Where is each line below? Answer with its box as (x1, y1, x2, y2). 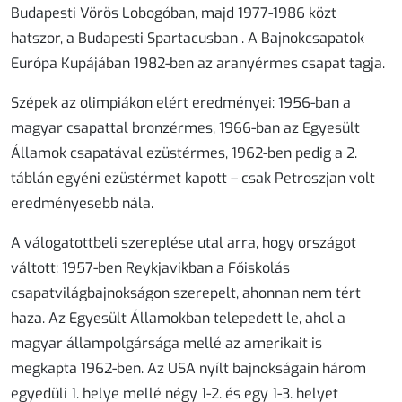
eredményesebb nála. (11, 194, 153, 214)
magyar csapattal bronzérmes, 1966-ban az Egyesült (11, 118, 360, 138)
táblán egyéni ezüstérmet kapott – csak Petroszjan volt (11, 169, 375, 188)
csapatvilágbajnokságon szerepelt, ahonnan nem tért (11, 284, 361, 303)
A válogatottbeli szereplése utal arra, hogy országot (11, 233, 356, 253)
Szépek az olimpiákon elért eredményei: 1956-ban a (11, 93, 351, 113)
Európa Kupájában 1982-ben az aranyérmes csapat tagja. (11, 54, 385, 74)
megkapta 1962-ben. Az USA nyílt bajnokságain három (11, 359, 366, 379)
